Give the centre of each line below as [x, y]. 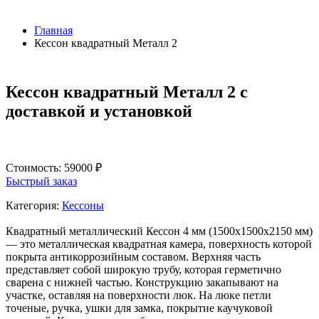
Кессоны [83, 206]
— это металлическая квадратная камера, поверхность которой [159, 244]
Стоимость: [35, 168]
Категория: [34, 206]
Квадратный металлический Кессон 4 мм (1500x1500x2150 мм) [159, 231]
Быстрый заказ [41, 182]
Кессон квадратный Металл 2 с [127, 92]
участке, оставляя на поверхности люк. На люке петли [138, 296]
